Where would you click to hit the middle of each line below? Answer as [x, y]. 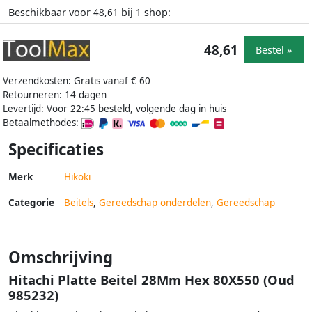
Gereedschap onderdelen [155, 202]
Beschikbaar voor [51, 12]
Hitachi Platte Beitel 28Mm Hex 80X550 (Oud [151, 279]
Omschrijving [61, 257]
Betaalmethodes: [42, 122]
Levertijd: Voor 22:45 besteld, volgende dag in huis [115, 108]
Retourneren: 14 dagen [55, 94]
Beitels [79, 202]
